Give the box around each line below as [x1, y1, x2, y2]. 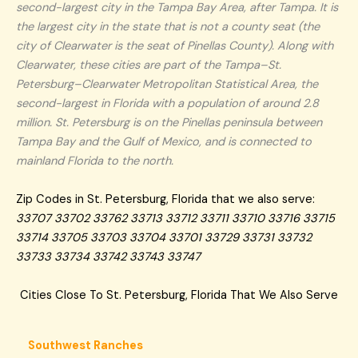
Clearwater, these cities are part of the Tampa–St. [16, 57, 281, 73]
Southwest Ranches [28, 337, 143, 353]
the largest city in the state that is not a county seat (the [16, 18, 320, 34]
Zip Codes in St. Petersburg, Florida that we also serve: [16, 191, 315, 207]
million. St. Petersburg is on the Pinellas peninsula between [16, 114, 322, 130]
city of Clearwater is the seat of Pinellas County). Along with [16, 38, 333, 54]
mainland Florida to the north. [16, 153, 173, 169]
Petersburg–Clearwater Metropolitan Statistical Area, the [16, 76, 318, 92]
